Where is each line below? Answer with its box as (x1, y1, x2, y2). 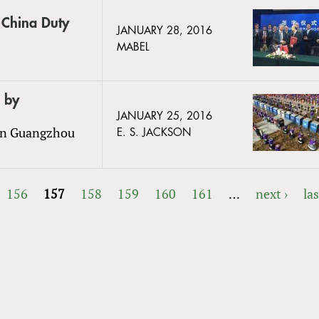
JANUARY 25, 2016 (117, 110, 212, 122)
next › (256, 184, 288, 202)
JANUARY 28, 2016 (117, 25, 212, 36)
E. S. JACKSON (117, 127, 192, 138)
